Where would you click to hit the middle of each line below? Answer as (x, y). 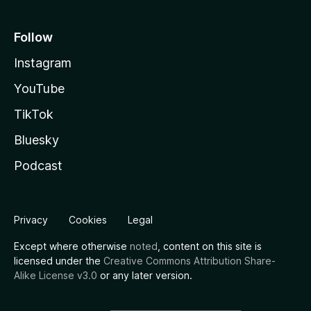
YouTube (39, 89)
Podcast (38, 166)
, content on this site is (210, 246)
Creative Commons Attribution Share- (190, 261)
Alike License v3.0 (56, 275)
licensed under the (59, 261)
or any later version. (145, 275)
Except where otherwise (72, 246)
